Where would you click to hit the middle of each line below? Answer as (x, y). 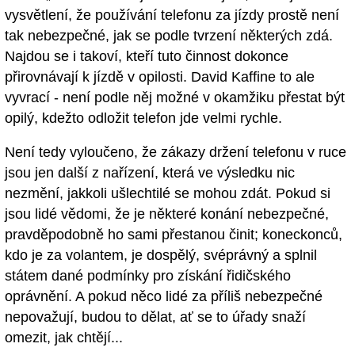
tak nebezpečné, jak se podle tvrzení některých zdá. (169, 35)
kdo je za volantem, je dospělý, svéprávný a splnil (161, 255)
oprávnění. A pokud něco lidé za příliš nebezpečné (164, 296)
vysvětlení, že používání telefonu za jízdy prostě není (172, 15)
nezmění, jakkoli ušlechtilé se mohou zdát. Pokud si (168, 193)
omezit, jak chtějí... (64, 337)
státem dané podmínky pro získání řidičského (148, 275)
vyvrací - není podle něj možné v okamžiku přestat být (175, 97)
